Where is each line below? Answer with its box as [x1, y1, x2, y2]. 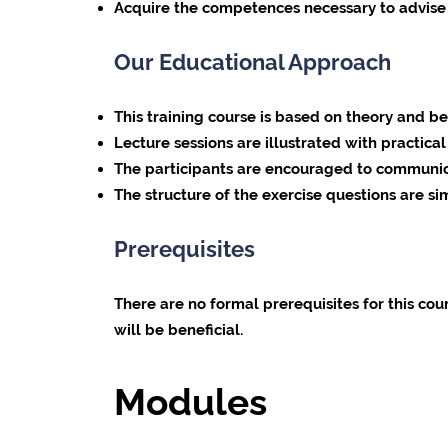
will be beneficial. [113, 321, 247, 339]
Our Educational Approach [113, 49, 391, 76]
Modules [113, 379, 267, 424]
